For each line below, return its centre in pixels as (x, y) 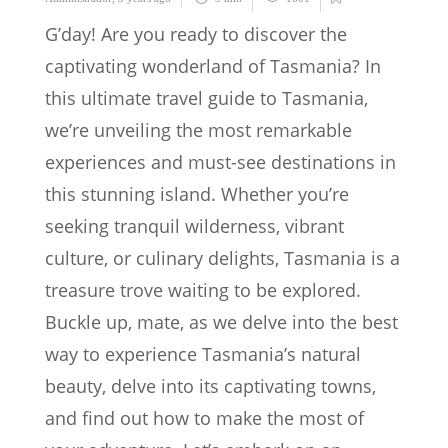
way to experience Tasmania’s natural (203, 353)
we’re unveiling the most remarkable (198, 129)
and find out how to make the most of (204, 417)
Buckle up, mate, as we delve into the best (221, 321)
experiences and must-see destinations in (220, 161)
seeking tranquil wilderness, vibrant (194, 225)
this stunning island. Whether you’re (197, 193)
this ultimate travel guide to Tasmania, (206, 97)
